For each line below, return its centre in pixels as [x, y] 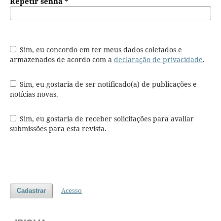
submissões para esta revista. [58, 129]
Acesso [72, 191]
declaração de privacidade [158, 60]
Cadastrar [31, 191]
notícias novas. [34, 94]
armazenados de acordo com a [62, 60]
